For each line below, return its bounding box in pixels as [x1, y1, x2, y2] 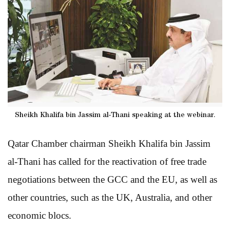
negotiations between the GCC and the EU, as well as [8, 174, 217, 185]
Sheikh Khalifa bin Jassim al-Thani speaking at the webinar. [14, 111, 216, 119]
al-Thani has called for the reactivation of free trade [8, 156, 206, 167]
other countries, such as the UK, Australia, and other [8, 191, 212, 203]
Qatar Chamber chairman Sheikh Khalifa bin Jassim [8, 138, 210, 149]
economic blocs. [8, 209, 71, 221]
